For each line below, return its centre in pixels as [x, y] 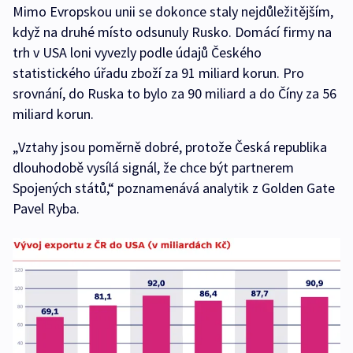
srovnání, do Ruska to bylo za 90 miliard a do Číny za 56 [175, 94]
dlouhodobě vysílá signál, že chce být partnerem [153, 168]
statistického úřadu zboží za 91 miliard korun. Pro [158, 73]
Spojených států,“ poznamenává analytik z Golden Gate [174, 188]
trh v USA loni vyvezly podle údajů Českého [137, 53]
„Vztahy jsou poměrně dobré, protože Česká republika [170, 147]
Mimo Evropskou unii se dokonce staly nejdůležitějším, [173, 12]
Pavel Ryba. [46, 209]
